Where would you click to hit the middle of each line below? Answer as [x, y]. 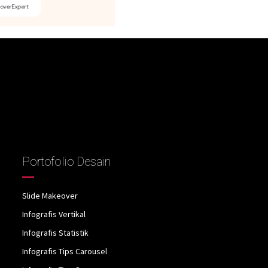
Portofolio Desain [66, 162]
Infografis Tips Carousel [65, 252]
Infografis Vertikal [54, 214]
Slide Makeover [50, 196]
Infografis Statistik [56, 233]
